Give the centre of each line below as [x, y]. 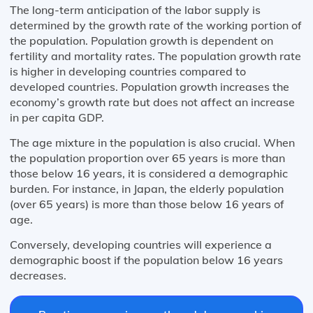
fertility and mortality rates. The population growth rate [155, 56]
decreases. [38, 275]
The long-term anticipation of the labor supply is [135, 9]
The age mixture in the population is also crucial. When [152, 142]
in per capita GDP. [57, 117]
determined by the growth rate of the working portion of [156, 25]
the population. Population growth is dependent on [141, 40]
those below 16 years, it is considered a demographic [149, 173]
